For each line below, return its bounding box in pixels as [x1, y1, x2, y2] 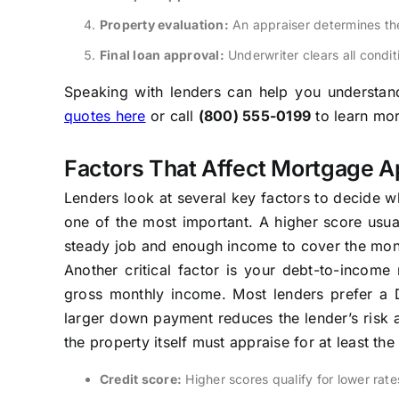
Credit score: [99, 370, 183, 387]
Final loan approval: [99, 46, 224, 62]
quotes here [63, 106, 146, 125]
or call [145, 106, 199, 125]
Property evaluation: [99, 16, 229, 32]
